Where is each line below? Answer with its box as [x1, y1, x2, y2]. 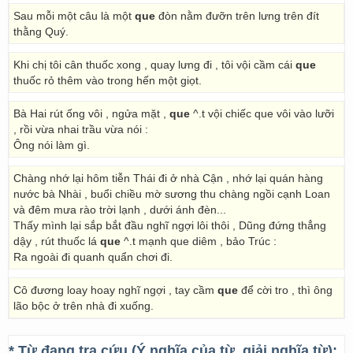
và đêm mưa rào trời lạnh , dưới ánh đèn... [13, 203, 226, 216]
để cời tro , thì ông [238, 284, 333, 296]
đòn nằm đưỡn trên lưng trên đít [155, 9, 319, 22]
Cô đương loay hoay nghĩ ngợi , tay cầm [13, 284, 217, 296]
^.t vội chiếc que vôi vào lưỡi [190, 107, 334, 120]
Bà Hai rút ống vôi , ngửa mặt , [13, 107, 169, 120]
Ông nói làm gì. [13, 139, 90, 151]
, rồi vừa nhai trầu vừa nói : [13, 123, 148, 136]
